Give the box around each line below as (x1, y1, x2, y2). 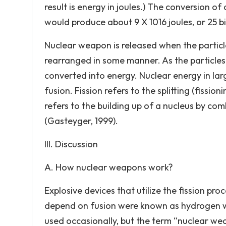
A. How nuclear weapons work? (44, 161, 173, 173)
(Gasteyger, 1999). (44, 115, 118, 127)
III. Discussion (44, 138, 98, 150)
